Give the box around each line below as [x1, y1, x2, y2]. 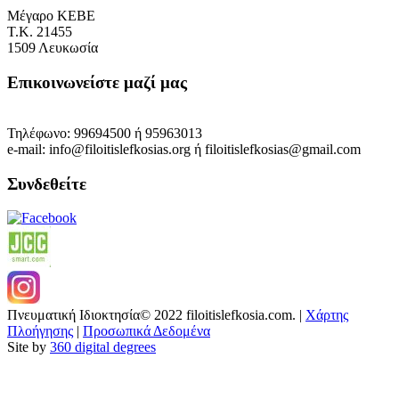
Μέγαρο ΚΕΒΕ [7, 8, 95, 24]
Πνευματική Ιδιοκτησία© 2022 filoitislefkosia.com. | [7, 307, 305, 323]
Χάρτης [305, 307, 348, 323]
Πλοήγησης [7, 323, 73, 339]
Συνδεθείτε [7, 174, 86, 193]
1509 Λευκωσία [7, 40, 98, 56]
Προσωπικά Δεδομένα [83, 323, 210, 339]
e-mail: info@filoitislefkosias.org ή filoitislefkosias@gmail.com [7, 141, 361, 157]
